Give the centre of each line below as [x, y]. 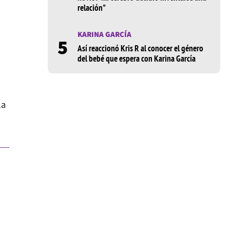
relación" [91, 8]
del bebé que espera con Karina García [136, 59]
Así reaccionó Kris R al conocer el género [140, 49]
